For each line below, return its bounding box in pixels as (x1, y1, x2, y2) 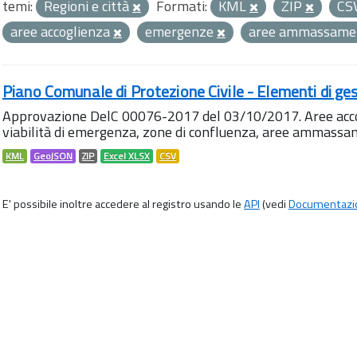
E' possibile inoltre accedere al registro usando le (2, 195, 244, 213)
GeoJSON (33, 149, 73, 163)
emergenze (145, 21, 217, 42)
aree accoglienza (10, 21, 113, 42)
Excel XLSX (104, 149, 150, 163)
